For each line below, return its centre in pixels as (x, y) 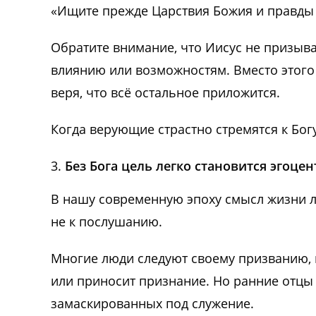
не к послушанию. (107, 222)
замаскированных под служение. (152, 304)
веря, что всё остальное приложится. (165, 93)
